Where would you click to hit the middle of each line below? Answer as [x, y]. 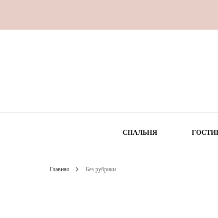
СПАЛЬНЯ [140, 132]
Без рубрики [101, 169]
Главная [59, 169]
